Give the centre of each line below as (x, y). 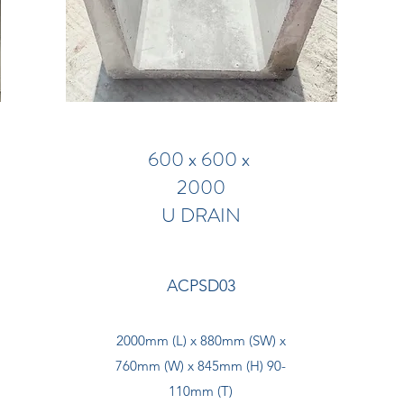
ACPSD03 (201, 286)
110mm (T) (201, 391)
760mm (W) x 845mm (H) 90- (201, 366)
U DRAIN (201, 215)
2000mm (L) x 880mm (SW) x (201, 340)
